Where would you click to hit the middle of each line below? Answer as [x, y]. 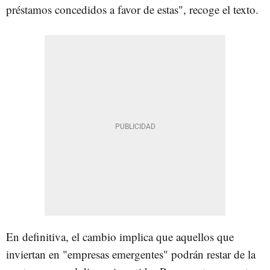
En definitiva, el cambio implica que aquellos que [120, 236]
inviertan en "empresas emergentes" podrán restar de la [131, 254]
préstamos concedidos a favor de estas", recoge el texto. [132, 9]
